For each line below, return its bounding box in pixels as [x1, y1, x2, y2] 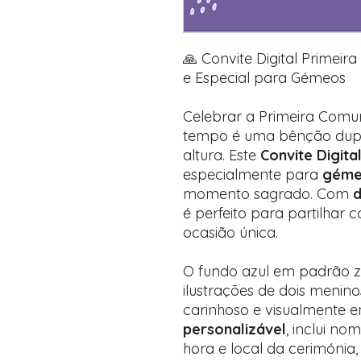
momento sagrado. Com [183, 185, 353, 203]
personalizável [183, 320, 286, 338]
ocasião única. [183, 223, 278, 242]
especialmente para [183, 165, 322, 184]
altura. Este [183, 146, 260, 164]
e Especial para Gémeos [183, 68, 346, 87]
